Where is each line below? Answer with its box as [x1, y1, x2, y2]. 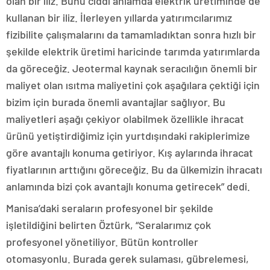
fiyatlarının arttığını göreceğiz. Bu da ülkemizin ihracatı [6, 162, 262, 176]
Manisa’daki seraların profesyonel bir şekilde [6, 201, 213, 215]
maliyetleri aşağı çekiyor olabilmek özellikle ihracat [6, 111, 244, 125]
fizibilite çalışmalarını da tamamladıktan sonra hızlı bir [6, 27, 256, 41]
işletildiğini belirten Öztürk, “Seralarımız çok [6, 218, 211, 231]
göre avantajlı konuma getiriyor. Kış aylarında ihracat [6, 145, 253, 159]
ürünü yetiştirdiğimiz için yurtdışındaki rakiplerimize [6, 128, 250, 142]
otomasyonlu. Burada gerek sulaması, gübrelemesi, [6, 251, 249, 265]
